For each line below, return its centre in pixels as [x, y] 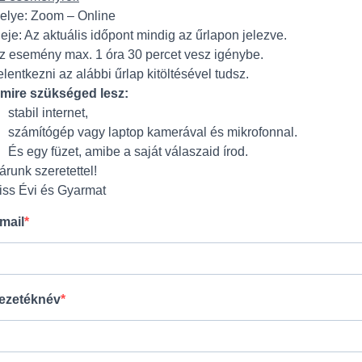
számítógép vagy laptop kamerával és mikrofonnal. [153, 132]
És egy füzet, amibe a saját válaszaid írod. [128, 151]
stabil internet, [48, 112]
